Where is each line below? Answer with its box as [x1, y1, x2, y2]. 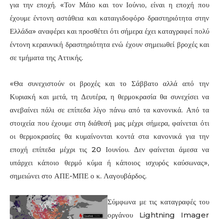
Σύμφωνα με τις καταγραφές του [108, 197, 209, 207]
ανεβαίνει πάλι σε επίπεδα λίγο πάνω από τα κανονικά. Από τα [10, 105, 209, 115]
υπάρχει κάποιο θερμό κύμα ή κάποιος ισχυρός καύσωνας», [10, 158, 209, 168]
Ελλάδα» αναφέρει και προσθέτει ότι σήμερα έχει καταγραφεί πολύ [10, 26, 209, 36]
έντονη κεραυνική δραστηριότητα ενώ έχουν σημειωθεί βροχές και [10, 40, 209, 49]
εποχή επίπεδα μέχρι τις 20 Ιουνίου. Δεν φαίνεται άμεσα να [10, 145, 209, 154]
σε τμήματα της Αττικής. [10, 53, 83, 63]
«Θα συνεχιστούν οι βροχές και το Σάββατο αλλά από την [10, 79, 209, 88]
